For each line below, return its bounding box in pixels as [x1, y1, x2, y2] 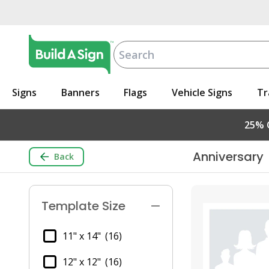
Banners [61, 86, 100, 99]
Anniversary [193, 148, 264, 165]
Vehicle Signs [172, 86, 233, 99]
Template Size [41, 197, 125, 214]
